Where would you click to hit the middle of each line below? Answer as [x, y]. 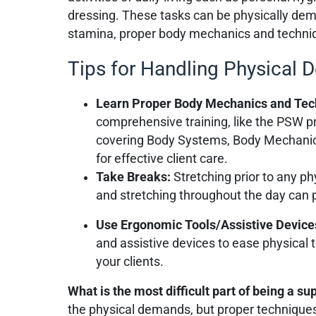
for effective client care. [162, 158]
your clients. [130, 261]
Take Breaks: [135, 177]
